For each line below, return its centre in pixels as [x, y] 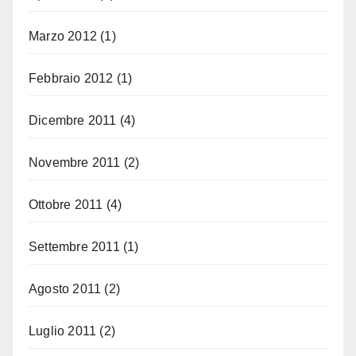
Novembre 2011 [75, 162]
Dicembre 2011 [73, 120]
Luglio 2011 [63, 331]
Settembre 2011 [74, 246]
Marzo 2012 [63, 36]
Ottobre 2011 [66, 204]
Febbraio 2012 [71, 78]
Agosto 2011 [65, 288]
